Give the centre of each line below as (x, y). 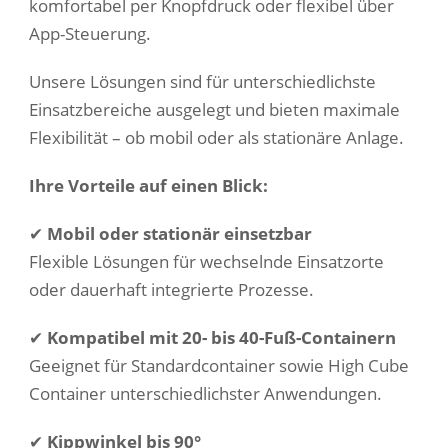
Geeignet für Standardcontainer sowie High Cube (219, 365)
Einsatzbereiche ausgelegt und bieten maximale (214, 109)
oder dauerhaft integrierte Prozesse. (171, 289)
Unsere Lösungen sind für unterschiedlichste (202, 81)
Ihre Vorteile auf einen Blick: (148, 185)
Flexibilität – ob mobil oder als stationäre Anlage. (216, 137)
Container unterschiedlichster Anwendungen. (205, 393)
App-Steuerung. (90, 33)
